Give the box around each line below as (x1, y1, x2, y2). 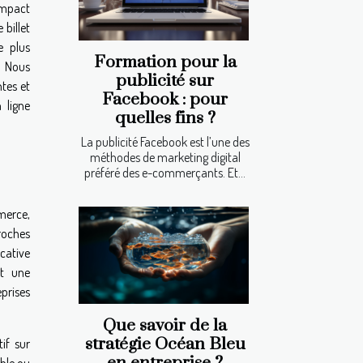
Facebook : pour (102, 88, 228, 110)
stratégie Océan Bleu (84, 333, 246, 355)
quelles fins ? (114, 107, 216, 129)
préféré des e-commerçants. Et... (84, 164, 246, 181)
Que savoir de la (103, 314, 227, 336)
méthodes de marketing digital (89, 148, 241, 165)
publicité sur (116, 70, 214, 92)
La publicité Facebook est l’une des (80, 133, 250, 150)
